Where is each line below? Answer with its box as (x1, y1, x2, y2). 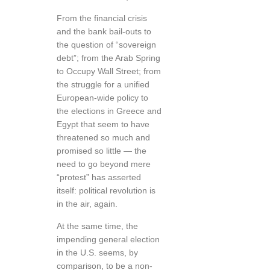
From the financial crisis (57, 13, 147, 23)
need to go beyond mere (57, 159, 151, 169)
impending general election (57, 234, 160, 244)
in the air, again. (57, 199, 118, 209)
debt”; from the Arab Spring (57, 53, 160, 63)
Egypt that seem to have (57, 119, 149, 129)
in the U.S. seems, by (57, 248, 138, 257)
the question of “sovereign (57, 40, 156, 49)
